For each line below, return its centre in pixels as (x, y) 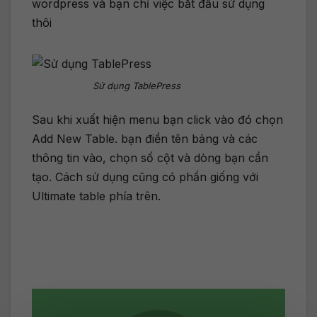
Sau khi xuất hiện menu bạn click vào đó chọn (157, 120)
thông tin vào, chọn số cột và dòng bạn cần (150, 158)
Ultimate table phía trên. (96, 196)
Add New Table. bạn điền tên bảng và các (145, 139)
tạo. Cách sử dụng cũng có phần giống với (145, 177)
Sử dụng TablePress (136, 85)
